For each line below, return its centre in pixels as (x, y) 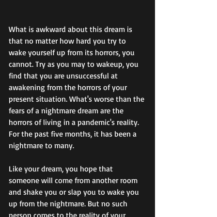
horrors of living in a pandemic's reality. (76, 122)
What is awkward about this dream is (71, 29)
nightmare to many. (41, 145)
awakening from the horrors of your (69, 87)
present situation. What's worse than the (77, 99)
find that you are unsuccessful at (64, 75)
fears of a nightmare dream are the (67, 110)
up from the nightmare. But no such (69, 203)
